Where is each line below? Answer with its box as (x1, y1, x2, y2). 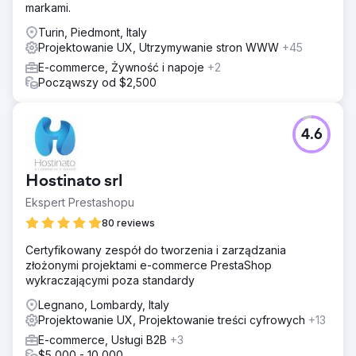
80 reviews (102, 216, 155, 229)
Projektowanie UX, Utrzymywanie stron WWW (38, 40, 282, 54)
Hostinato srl (25, 172, 122, 191)
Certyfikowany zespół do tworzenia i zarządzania (25, 242, 286, 257)
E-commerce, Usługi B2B (38, 332, 170, 346)
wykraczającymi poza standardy (25, 273, 195, 287)
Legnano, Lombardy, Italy (38, 297, 169, 311)
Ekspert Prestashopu (25, 195, 134, 209)
